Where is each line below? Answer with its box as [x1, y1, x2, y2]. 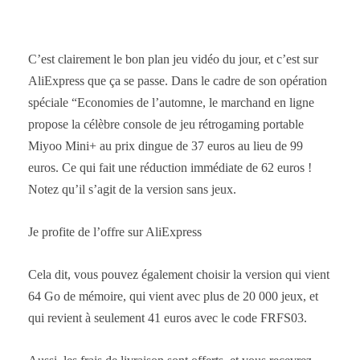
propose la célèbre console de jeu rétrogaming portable [28, 117, 304, 132]
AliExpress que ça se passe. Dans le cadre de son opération [28, 74, 327, 88]
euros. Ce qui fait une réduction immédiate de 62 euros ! [28, 161, 312, 175]
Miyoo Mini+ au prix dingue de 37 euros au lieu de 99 [28, 139, 303, 153]
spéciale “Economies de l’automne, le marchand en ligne [28, 96, 314, 110]
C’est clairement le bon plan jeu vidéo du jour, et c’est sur [28, 52, 318, 67]
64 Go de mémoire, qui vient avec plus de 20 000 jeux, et [28, 289, 318, 304]
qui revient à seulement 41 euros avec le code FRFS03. [28, 311, 307, 325]
